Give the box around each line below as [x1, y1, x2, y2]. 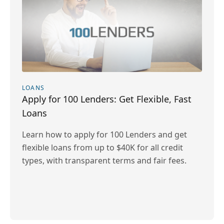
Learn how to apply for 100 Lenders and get [22, 129, 187, 140]
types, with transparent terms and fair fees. [22, 155, 186, 166]
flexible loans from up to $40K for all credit [22, 142, 183, 153]
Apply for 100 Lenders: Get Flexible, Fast [22, 93, 191, 105]
